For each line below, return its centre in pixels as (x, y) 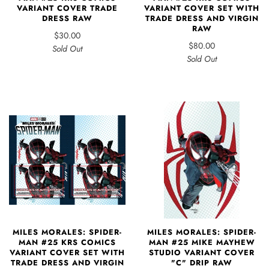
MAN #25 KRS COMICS (67, 243)
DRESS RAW (67, 18)
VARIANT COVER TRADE (67, 8)
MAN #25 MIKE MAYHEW (202, 243)
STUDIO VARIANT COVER (202, 253)
